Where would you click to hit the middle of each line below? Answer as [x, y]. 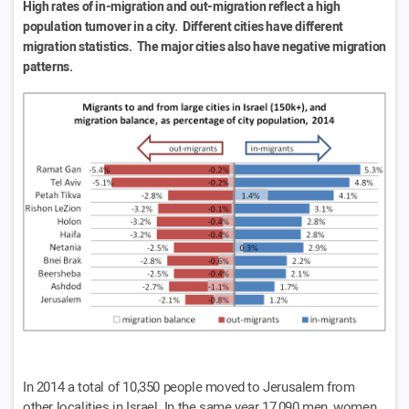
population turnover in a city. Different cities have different [183, 27]
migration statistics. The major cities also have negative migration [204, 47]
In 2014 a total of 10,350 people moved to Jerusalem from [189, 387]
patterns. [48, 67]
